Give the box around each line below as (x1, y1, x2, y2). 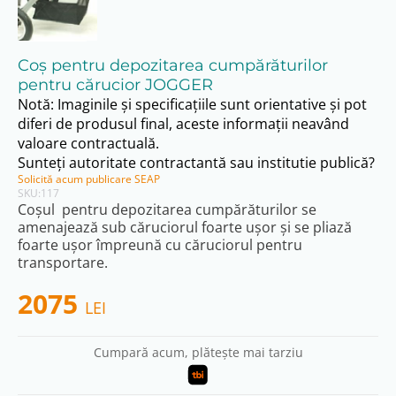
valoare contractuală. (18, 133, 159, 154)
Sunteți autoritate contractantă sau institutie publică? (18, 153, 375, 173)
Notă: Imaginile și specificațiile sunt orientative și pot (18, 95, 367, 115)
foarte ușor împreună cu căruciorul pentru (18, 235, 302, 255)
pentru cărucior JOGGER (18, 75, 213, 95)
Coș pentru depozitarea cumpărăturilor (18, 56, 328, 76)
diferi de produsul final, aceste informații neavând (18, 114, 349, 134)
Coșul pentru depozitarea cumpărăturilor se (18, 200, 316, 220)
